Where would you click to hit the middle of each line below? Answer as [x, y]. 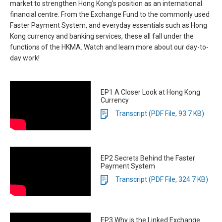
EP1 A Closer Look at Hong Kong [150, 92]
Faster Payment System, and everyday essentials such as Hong [109, 25]
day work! [25, 58]
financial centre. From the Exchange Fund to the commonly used [110, 14]
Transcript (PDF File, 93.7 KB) [160, 113]
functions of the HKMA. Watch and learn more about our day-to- [109, 47]
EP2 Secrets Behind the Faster [148, 158]
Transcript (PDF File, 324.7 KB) [162, 179]
